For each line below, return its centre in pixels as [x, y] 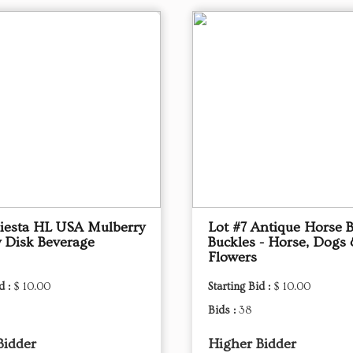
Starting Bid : [241, 287]
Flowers [232, 257]
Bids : [223, 310]
